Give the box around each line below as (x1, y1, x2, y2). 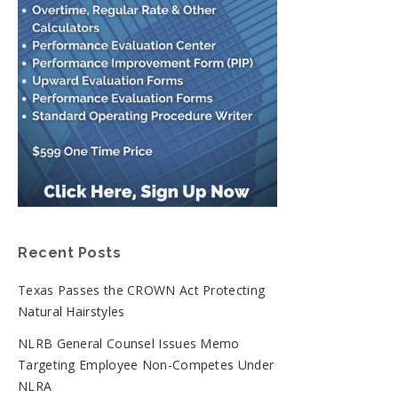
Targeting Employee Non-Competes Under (18, 355, 275, 373)
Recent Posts (18, 243, 121, 261)
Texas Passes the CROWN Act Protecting (18, 281, 266, 298)
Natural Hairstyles (18, 302, 125, 320)
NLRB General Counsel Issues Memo (18, 334, 240, 352)
